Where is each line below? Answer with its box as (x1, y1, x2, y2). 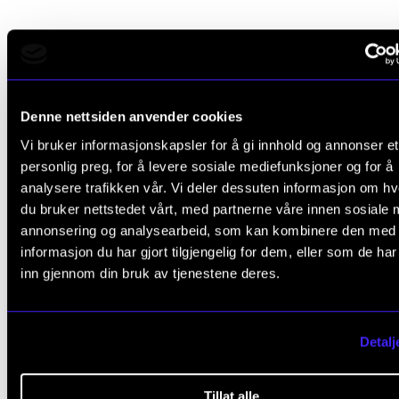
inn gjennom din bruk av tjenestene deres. (20, 265, 281, 281)
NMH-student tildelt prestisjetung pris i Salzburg (21, 339, 377, 360)
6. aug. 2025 (21, 372, 90, 387)
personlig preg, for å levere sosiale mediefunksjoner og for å (20, 158, 394, 174)
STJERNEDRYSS (36, 319, 110, 330)
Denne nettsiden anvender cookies (20, 109, 242, 125)
